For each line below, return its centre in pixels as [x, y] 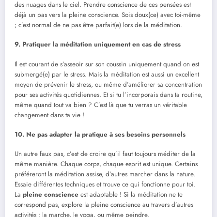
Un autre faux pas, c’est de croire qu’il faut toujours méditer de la [105, 154]
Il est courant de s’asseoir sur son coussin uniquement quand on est [107, 64]
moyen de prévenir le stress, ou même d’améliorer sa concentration [108, 84]
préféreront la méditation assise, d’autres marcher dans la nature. [105, 174]
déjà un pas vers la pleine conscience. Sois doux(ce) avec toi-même [108, 15]
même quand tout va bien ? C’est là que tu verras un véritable [101, 105]
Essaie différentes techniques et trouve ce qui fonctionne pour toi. [105, 184]
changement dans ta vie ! [49, 115]
